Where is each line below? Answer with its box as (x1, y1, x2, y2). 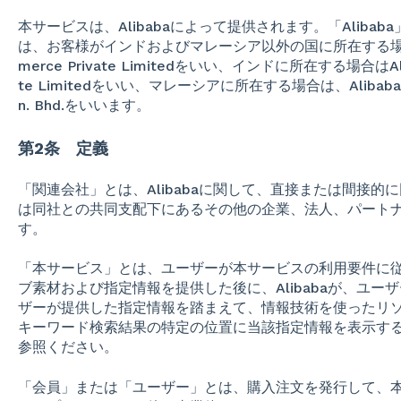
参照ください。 (17, 338, 118, 356)
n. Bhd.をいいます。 (17, 97, 150, 115)
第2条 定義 (17, 138, 108, 158)
